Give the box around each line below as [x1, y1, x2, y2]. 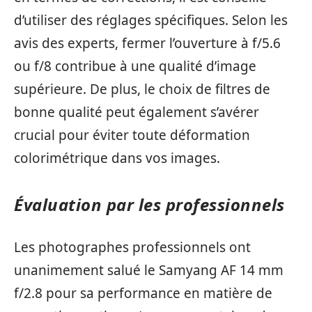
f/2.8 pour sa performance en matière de [14, 283, 272, 302]
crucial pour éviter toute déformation [14, 126, 250, 145]
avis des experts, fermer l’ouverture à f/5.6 [14, 34, 281, 53]
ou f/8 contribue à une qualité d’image [14, 57, 256, 76]
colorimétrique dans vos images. [14, 149, 220, 168]
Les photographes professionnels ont [14, 237, 251, 256]
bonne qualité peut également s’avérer [14, 103, 259, 122]
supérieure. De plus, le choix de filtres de [14, 80, 270, 99]
